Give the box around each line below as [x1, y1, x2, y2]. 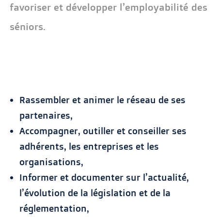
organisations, [19, 155, 83, 168]
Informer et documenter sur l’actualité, [19, 171, 189, 183]
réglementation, [19, 202, 89, 214]
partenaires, [19, 109, 73, 121]
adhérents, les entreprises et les [19, 140, 159, 152]
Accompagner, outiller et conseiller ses [19, 124, 186, 137]
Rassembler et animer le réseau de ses [19, 93, 186, 106]
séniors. [10, 20, 46, 32]
